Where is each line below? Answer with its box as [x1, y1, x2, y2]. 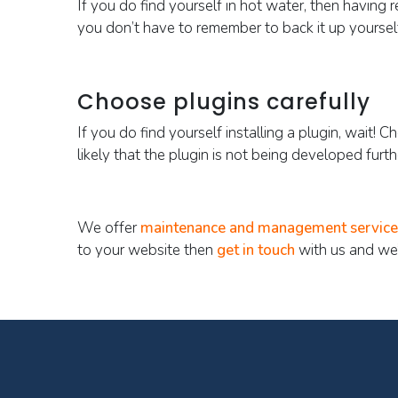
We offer [77, 218, 140, 238]
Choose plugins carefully [77, 87, 370, 116]
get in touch [217, 240, 295, 260]
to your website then [77, 240, 217, 260]
